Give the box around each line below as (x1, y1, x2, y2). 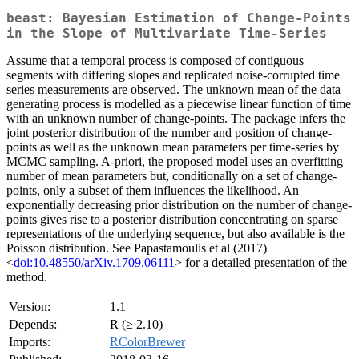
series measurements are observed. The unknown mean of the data (6, 83, 341, 97)
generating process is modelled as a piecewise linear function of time (6, 97, 351, 111)
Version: (9, 300, 50, 314)
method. (6, 270, 47, 284)
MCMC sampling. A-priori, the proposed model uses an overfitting (6, 155, 343, 169)
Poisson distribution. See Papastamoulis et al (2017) (6, 241, 267, 256)
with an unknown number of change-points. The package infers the (6, 111, 345, 126)
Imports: (9, 335, 50, 349)
